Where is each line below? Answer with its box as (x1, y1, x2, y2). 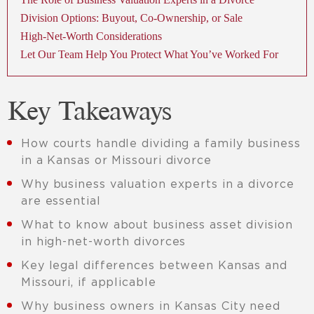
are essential (21, 194, 101, 207)
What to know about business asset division (21, 218, 293, 231)
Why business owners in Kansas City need (21, 299, 280, 313)
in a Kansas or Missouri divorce (21, 153, 212, 167)
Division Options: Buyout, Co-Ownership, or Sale (20, 12, 243, 25)
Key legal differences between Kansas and (21, 259, 287, 272)
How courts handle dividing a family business (21, 137, 301, 150)
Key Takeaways (7, 101, 171, 125)
